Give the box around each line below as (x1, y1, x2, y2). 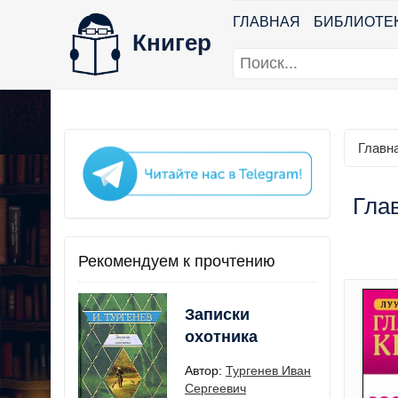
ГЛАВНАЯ (233, 14, 300, 29)
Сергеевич (185, 380, 246, 395)
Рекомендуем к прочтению (78, 251, 275, 270)
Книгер (132, 28, 211, 56)
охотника (185, 327, 258, 346)
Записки (185, 305, 250, 323)
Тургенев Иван (226, 362, 311, 378)
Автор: (185, 362, 226, 378)
